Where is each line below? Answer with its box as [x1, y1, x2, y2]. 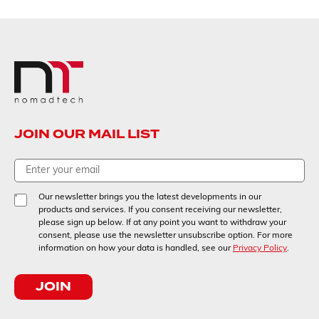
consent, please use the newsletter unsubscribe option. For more [38, 231, 293, 240]
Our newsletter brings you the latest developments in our [38, 193, 261, 202]
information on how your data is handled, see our [38, 244, 233, 253]
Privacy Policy [233, 244, 287, 253]
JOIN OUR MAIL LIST [14, 125, 159, 143]
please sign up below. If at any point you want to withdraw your [38, 219, 286, 227]
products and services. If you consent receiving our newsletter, [38, 206, 282, 214]
